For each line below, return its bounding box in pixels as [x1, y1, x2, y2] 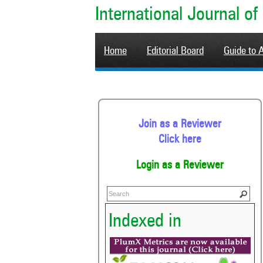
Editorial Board [147, 46, 204, 56]
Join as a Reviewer [139, 119, 221, 130]
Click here [159, 134, 201, 145]
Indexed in [109, 213, 181, 232]
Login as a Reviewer [136, 160, 224, 171]
